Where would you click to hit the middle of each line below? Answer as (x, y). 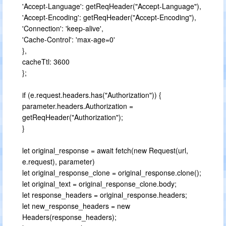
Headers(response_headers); (69, 217)
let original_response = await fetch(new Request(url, (105, 150)
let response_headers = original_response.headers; (105, 195)
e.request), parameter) (59, 161)
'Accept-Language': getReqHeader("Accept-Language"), (112, 6)
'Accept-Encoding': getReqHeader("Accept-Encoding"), (109, 17)
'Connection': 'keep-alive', (63, 28)
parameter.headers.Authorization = (78, 106)
